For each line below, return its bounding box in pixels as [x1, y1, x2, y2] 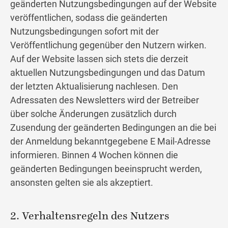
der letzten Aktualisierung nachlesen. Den [10, 81, 178, 92]
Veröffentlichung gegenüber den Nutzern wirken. [10, 40, 207, 51]
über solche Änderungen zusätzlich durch [10, 108, 177, 120]
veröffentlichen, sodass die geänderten [10, 12, 167, 23]
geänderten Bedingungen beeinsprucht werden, [10, 163, 202, 175]
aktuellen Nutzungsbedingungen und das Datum [10, 67, 205, 78]
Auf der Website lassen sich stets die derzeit [10, 53, 188, 65]
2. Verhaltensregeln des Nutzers [10, 211, 169, 223]
